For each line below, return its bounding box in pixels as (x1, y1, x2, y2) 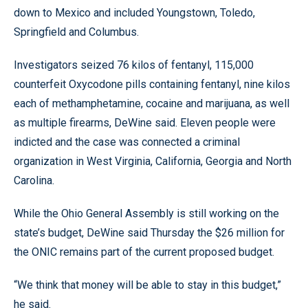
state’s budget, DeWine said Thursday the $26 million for (14, 225, 285, 239)
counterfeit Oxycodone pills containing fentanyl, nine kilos (14, 77, 290, 91)
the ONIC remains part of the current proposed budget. (14, 245, 274, 258)
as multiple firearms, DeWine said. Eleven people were (14, 115, 276, 129)
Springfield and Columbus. (14, 25, 139, 38)
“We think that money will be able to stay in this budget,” (14, 278, 281, 291)
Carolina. (14, 173, 54, 187)
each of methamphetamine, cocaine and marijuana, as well (14, 96, 289, 110)
